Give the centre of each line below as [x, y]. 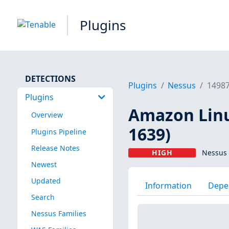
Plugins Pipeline [59, 131]
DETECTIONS [50, 78]
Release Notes [55, 148]
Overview [47, 115]
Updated [46, 180]
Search [43, 197]
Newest [44, 164]
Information [168, 185]
